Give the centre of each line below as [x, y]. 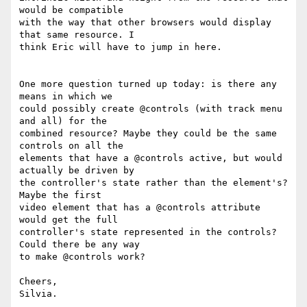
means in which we [66, 97]
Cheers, [38, 282]
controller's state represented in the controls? [148, 232]
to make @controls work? [82, 257]
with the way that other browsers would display [145, 23]
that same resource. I [77, 35]
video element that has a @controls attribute [140, 208]
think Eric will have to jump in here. [121, 47]
